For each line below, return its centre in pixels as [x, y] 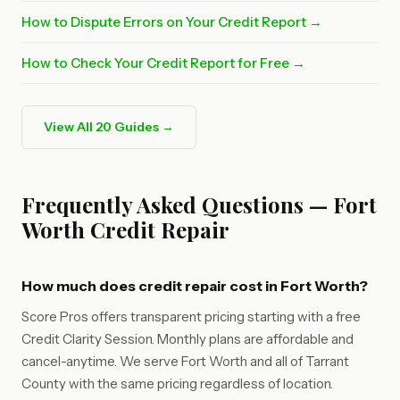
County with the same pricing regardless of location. [177, 383]
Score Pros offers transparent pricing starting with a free [191, 317]
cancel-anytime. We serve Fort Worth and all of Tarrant [185, 361]
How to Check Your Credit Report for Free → [163, 63]
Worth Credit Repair [125, 229]
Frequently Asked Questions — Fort [199, 204]
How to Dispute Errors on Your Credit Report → [172, 22]
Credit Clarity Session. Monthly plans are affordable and [187, 339]
